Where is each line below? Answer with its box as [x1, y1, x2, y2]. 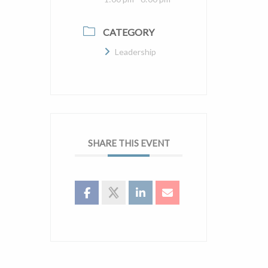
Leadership [115, 46, 156, 57]
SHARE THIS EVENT [87, 137, 170, 148]
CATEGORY [103, 26, 154, 38]
